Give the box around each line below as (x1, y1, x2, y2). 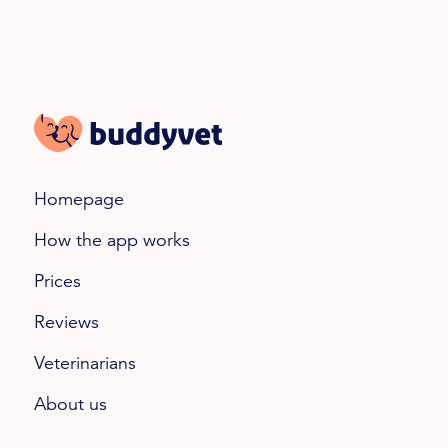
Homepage (33, 192, 124, 210)
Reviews (33, 315, 99, 333)
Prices (33, 274, 81, 292)
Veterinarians (33, 356, 136, 374)
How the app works (33, 233, 190, 251)
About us (33, 397, 107, 415)
